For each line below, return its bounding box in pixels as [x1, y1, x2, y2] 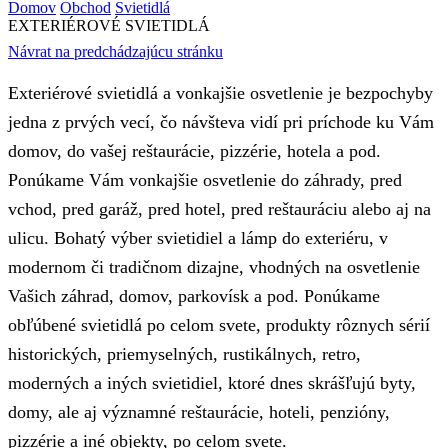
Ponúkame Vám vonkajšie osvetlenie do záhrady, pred [8, 170, 402, 190]
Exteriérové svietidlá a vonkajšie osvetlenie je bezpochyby [8, 83, 433, 103]
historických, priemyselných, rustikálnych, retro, [8, 344, 361, 364]
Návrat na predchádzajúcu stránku [8, 42, 223, 60]
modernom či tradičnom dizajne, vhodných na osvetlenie [8, 257, 420, 277]
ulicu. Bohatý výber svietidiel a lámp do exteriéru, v [8, 228, 388, 248]
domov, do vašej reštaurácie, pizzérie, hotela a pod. [8, 141, 381, 161]
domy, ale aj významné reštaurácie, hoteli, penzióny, [8, 402, 390, 422]
